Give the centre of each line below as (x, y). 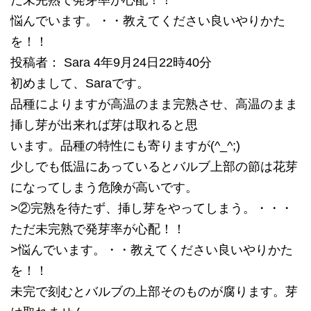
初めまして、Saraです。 (80, 83)
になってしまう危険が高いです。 (104, 187)
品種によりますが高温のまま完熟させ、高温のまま (154, 104)
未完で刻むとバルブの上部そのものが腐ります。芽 (154, 292)
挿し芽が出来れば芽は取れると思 (104, 125)
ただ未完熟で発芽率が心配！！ (98, 229)
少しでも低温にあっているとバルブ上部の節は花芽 (154, 167)
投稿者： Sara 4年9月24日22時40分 (111, 62)
